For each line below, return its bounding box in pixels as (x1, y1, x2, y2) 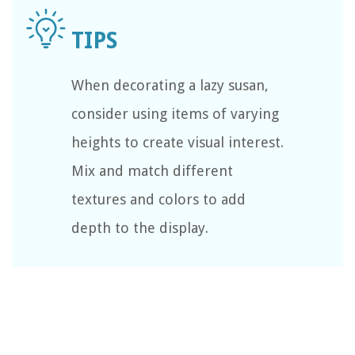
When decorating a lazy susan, (71, 77, 269, 94)
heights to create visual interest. (71, 134, 284, 151)
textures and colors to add (71, 191, 246, 208)
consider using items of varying (71, 105, 279, 122)
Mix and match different (71, 162, 233, 179)
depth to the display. (71, 219, 208, 236)
